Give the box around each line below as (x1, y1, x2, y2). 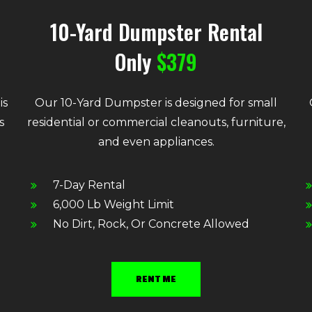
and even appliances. (97, 134, 214, 148)
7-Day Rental (53, 178, 126, 192)
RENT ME (136, 273, 176, 284)
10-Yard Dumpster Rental (49, 15, 263, 47)
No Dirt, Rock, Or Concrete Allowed (53, 217, 250, 231)
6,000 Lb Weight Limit (53, 197, 175, 211)
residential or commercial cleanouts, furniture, (26, 115, 286, 129)
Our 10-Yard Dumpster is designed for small (35, 95, 277, 109)
